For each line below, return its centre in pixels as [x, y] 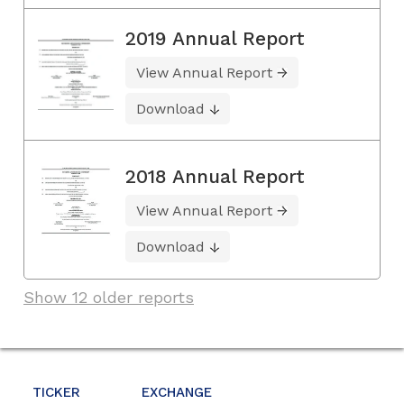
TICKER [56, 393]
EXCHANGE [177, 393]
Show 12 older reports [109, 298]
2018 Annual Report [215, 177]
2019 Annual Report [215, 39]
